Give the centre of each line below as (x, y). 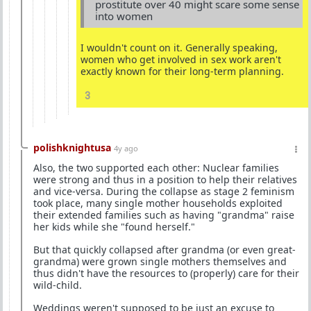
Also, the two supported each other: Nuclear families (156, 168)
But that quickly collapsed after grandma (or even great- (165, 250)
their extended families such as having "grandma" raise (164, 215)
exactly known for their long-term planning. (182, 71)
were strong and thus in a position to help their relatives (165, 179)
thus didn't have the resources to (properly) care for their (166, 273)
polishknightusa (72, 148)
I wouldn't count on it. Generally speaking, (179, 48)
